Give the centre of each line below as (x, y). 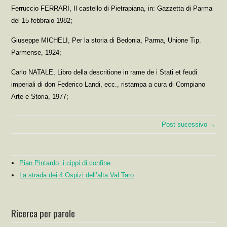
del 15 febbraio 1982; (42, 20)
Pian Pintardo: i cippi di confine (65, 163)
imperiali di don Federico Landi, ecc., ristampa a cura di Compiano (108, 84)
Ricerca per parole (43, 213)
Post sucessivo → (188, 124)
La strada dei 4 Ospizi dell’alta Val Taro (77, 175)
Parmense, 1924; (36, 52)
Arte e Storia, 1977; (40, 96)
